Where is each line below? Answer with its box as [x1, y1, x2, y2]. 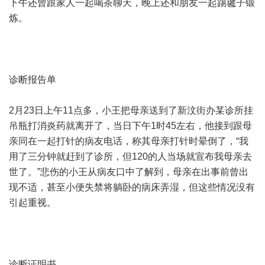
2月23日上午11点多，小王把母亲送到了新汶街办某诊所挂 [9, 105, 253, 115]
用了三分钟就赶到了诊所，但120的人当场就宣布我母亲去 [9, 151, 252, 161]
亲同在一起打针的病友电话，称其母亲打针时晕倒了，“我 [9, 136, 248, 146]
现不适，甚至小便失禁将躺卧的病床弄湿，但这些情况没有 [9, 182, 255, 192]
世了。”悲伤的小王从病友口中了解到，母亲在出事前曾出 [9, 167, 248, 177]
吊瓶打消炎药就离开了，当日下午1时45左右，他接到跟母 [9, 121, 252, 131]
